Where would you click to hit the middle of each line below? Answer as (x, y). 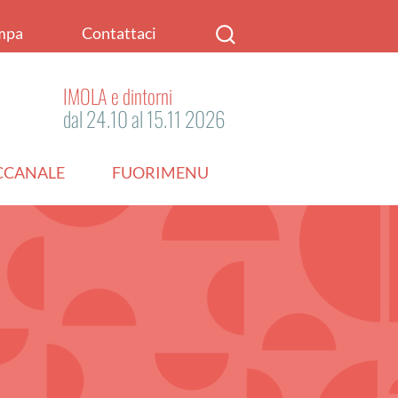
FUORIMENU (161, 173)
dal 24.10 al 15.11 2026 (144, 118)
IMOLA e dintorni (118, 96)
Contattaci (119, 33)
